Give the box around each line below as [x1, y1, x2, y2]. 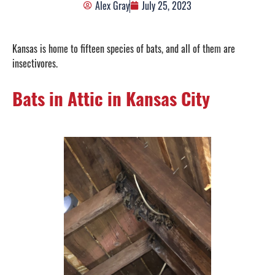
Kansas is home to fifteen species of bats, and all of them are [12, 41, 235, 56]
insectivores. [12, 55, 60, 71]
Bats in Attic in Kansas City [12, 84, 210, 111]
